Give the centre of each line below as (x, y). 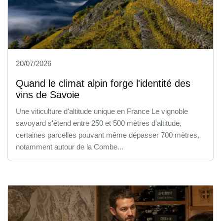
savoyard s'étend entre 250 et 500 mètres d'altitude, (99, 123)
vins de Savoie (48, 94)
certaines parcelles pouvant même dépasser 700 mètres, (108, 135)
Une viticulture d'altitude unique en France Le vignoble (102, 111)
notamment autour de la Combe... (70, 147)
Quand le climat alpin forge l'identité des (103, 83)
